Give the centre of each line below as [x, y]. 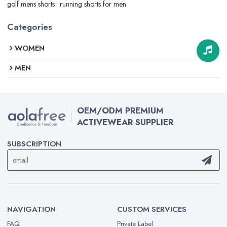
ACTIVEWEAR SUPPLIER [125, 122]
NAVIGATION [32, 209]
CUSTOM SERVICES [152, 209]
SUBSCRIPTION [34, 144]
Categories [30, 27]
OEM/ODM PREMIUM [120, 111]
